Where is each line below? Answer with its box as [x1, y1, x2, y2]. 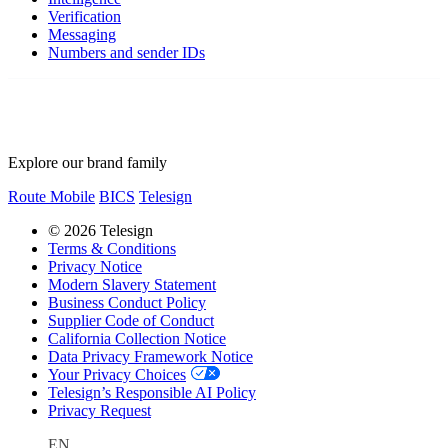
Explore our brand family [8, 153, 167, 171]
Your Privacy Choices [48, 365, 186, 383]
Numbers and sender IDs [48, 43, 205, 61]
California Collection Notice [48, 329, 226, 347]
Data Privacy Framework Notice [48, 347, 253, 365]
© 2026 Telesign [48, 221, 153, 239]
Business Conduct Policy [48, 293, 206, 311]
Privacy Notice [48, 257, 142, 275]
